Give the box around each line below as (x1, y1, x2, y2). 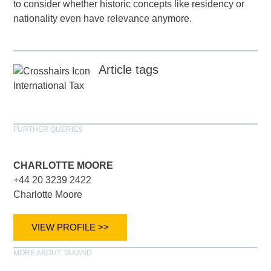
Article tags (99, 63, 159, 77)
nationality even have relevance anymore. (13, 13, 192, 24)
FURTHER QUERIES (13, 125, 83, 134)
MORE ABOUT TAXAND (13, 248, 93, 257)
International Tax (13, 80, 85, 91)
